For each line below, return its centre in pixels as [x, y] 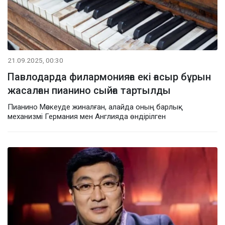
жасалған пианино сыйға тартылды [89, 90]
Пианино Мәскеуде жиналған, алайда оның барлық [95, 107]
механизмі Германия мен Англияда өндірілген [87, 116]
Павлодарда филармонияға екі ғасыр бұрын [109, 77]
